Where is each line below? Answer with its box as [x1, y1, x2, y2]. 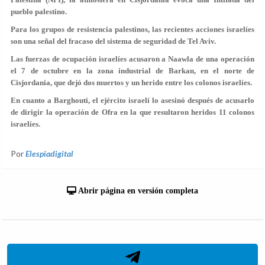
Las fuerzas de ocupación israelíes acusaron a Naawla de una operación [11, 54, 254, 63]
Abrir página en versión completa [76, 186, 198, 195]
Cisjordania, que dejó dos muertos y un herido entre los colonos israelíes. [11, 78, 252, 87]
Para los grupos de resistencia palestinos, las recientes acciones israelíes [11, 25, 254, 34]
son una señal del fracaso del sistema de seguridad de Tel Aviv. [11, 37, 216, 46]
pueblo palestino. [11, 7, 67, 16]
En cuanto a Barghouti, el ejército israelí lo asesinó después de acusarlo [11, 96, 254, 105]
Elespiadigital [25, 148, 73, 159]
